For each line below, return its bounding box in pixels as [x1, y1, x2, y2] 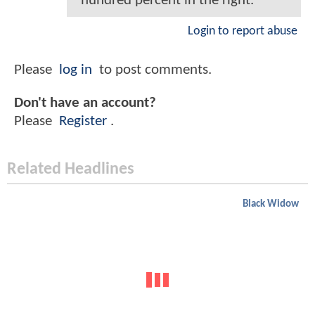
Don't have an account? [14, 95, 156, 110]
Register [59, 113, 107, 129]
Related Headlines [7, 161, 134, 179]
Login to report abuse [188, 25, 297, 38]
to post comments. [96, 62, 212, 77]
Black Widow [243, 199, 299, 210]
